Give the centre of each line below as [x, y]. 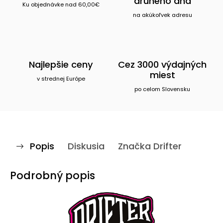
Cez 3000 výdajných [162, 64]
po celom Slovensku [162, 89]
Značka [134, 146]
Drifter [166, 146]
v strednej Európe [61, 79]
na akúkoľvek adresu [162, 15]
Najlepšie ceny [61, 64]
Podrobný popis [53, 175]
